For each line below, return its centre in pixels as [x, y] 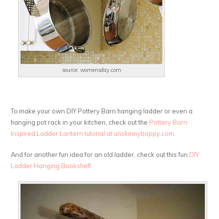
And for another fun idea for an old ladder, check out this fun [100, 154]
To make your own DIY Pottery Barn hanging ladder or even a [102, 111]
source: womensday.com [91, 70]
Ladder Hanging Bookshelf [51, 165]
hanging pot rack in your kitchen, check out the [80, 122]
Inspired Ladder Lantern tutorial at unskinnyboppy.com [93, 133]
